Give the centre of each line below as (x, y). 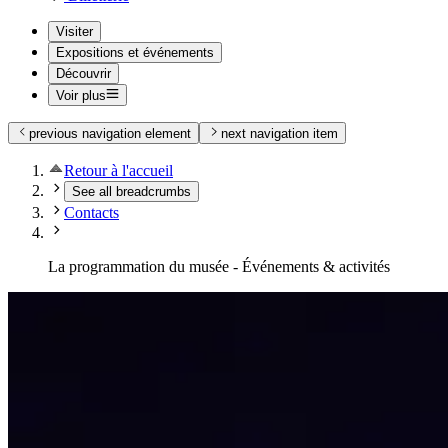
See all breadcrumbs (131, 192)
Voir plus (81, 95)
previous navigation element (110, 134)
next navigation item (279, 134)
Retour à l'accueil (118, 171)
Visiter (74, 31)
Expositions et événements (135, 52)
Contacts (91, 213)
